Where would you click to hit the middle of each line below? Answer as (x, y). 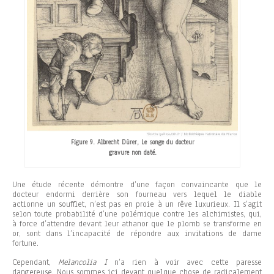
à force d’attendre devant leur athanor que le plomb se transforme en (137, 224)
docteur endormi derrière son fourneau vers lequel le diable (137, 195)
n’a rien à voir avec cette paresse (184, 263)
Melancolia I (83, 263)
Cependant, (35, 263)
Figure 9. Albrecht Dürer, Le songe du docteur (132, 143)
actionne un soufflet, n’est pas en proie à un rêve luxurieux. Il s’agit (137, 205)
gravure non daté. (132, 153)
